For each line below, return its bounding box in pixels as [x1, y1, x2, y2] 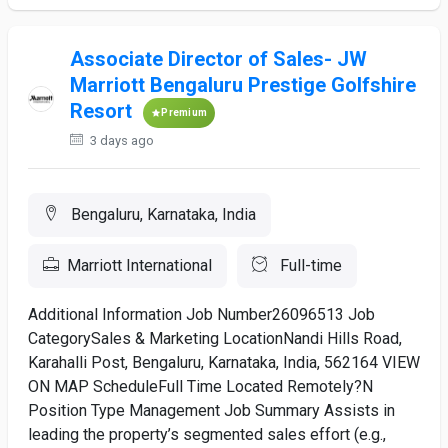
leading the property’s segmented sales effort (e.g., [28, 425, 386, 444]
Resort [70, 99, 133, 124]
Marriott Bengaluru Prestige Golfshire [70, 73, 417, 97]
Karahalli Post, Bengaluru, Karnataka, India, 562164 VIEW [28, 353, 420, 372]
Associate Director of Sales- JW [70, 47, 368, 71]
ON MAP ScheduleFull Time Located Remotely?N [28, 377, 373, 396]
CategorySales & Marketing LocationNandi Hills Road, [28, 329, 402, 348]
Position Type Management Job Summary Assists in [28, 401, 395, 420]
